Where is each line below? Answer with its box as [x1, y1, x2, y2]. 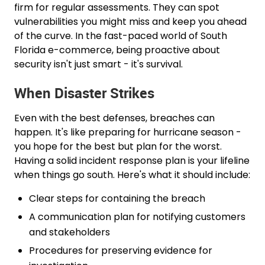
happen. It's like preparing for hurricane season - [14, 125, 242, 139]
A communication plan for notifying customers [29, 209, 246, 224]
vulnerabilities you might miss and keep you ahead [14, 14, 247, 28]
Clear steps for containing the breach [29, 191, 206, 205]
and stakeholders [29, 225, 111, 239]
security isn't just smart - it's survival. [14, 57, 183, 71]
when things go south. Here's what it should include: [14, 167, 251, 182]
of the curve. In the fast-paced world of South [14, 28, 228, 43]
